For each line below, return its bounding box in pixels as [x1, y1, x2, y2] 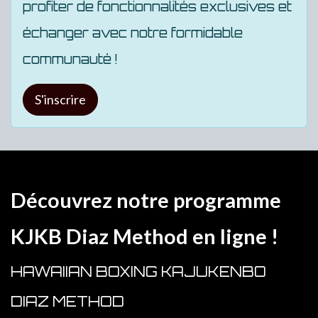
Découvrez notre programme [11, 187, 285, 212]
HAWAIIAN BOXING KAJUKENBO [11, 263, 266, 280]
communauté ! [23, 51, 118, 67]
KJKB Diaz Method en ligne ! [11, 224, 283, 248]
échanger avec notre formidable [23, 25, 243, 40]
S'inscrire [35, 92, 86, 107]
